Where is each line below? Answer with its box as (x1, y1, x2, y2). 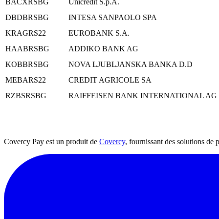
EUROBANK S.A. (68, 28, 130, 37)
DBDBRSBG (5, 13, 49, 22)
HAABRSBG (5, 44, 49, 53)
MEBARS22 (5, 75, 46, 84)
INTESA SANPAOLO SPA (68, 13, 157, 22)
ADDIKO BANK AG (68, 44, 138, 53)
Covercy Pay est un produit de (4, 137, 99, 146)
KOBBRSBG (5, 60, 49, 68)
